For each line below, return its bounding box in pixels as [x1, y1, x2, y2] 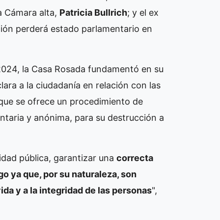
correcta [116, 152, 153, 163]
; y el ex [127, 7, 159, 18]
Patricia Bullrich [59, 7, 127, 18]
